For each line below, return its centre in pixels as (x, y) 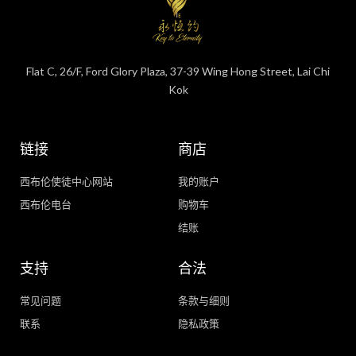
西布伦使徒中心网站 (66, 182)
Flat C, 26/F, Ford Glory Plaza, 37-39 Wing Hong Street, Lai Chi (178, 71)
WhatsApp (316, 332)
